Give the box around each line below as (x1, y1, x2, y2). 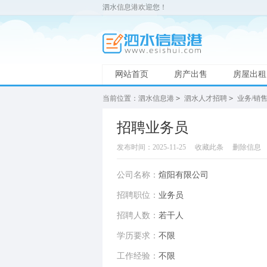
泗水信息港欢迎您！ (103, 3, 167, 11)
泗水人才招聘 (184, 94, 227, 103)
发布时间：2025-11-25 (117, 143, 186, 151)
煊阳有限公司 (159, 170, 209, 179)
